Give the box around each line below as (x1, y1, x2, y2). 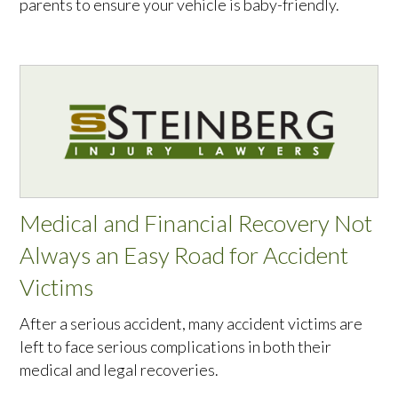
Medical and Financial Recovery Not (20, 209, 373, 238)
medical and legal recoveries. (20, 360, 219, 380)
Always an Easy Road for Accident (20, 241, 349, 270)
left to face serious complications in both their (20, 337, 332, 357)
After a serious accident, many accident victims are (20, 314, 363, 334)
